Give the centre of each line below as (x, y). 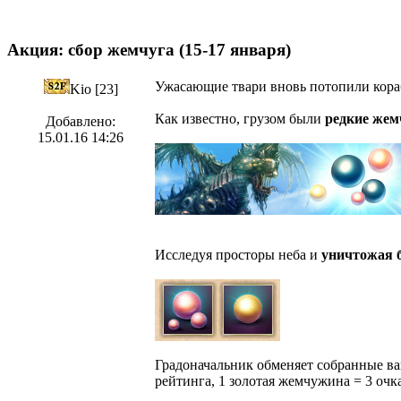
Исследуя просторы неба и (238, 255)
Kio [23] (94, 90)
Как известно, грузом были (240, 119)
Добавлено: (81, 122)
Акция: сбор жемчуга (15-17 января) (149, 49)
